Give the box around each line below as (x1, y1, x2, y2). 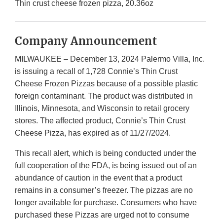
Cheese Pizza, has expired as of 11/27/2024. (15, 129, 171, 138)
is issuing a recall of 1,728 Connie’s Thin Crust (15, 67, 178, 76)
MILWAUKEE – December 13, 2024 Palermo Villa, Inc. (15, 55, 205, 64)
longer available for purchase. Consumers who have (15, 198, 197, 207)
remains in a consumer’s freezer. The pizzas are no (15, 186, 193, 195)
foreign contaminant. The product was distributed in (15, 92, 193, 101)
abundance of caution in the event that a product (15, 174, 182, 183)
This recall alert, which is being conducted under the (15, 149, 196, 158)
